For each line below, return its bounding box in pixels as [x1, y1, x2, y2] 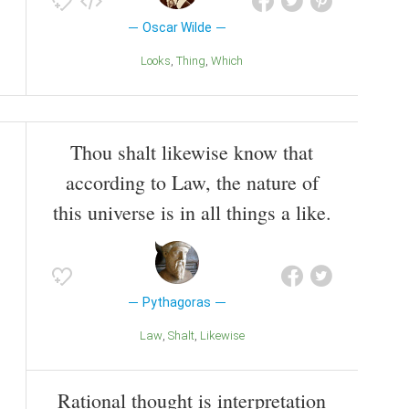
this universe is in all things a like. [52, 199, 331, 226]
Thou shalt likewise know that [70, 139, 313, 166]
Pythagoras [142, 295, 212, 310]
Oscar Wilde [142, 20, 212, 36]
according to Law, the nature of [65, 169, 319, 196]
